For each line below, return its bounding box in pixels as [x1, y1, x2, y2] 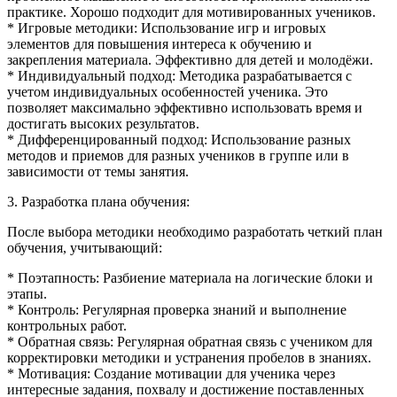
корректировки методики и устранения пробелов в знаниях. [7, 349, 371, 365]
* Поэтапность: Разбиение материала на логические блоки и [7, 269, 373, 285]
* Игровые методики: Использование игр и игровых [7, 19, 326, 35]
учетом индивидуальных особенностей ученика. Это [7, 83, 328, 99]
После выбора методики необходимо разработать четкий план [7, 223, 383, 239]
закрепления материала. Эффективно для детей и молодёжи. [7, 51, 373, 67]
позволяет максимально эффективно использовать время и [7, 99, 362, 115]
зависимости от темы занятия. [7, 163, 189, 179]
